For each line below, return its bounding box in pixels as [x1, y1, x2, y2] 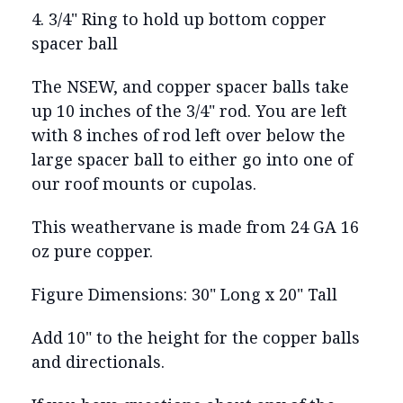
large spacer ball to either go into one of [31, 148, 353, 170]
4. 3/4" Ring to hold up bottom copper [31, 7, 327, 30]
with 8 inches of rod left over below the [31, 123, 345, 146]
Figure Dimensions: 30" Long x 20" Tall [31, 282, 342, 305]
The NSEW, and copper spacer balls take [31, 75, 349, 97]
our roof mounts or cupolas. [31, 172, 256, 194]
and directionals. [31, 350, 165, 372]
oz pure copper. [31, 239, 153, 262]
